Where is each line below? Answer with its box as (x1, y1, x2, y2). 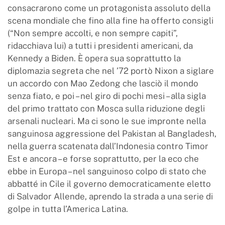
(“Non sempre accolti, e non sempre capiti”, (8, 28, 178, 38)
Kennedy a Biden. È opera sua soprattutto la (8, 53, 181, 63)
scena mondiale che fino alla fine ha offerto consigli (8, 15, 213, 26)
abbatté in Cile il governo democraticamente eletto (8, 178, 211, 189)
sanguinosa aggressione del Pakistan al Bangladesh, (8, 128, 216, 139)
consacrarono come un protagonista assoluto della (8, 3, 210, 13)
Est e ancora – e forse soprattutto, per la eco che (8, 153, 199, 164)
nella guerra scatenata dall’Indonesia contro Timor (8, 141, 208, 151)
